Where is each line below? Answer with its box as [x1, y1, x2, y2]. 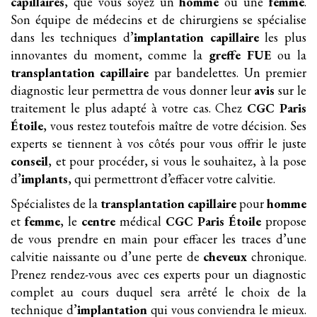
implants [21, 171, 68, 187]
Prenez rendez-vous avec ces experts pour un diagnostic [11, 266, 306, 282]
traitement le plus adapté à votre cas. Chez [11, 100, 248, 116]
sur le [275, 82, 307, 98]
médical [115, 213, 166, 229]
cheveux [203, 248, 248, 265]
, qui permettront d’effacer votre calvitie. [68, 171, 275, 187]
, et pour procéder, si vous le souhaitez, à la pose [48, 153, 306, 169]
